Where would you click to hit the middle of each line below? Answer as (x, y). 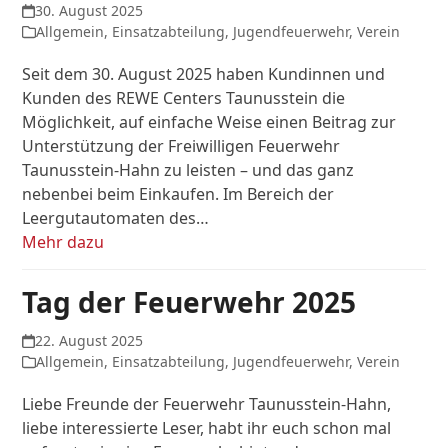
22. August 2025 (88, 340)
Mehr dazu (63, 241)
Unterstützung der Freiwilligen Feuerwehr (181, 145)
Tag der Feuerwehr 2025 (189, 301)
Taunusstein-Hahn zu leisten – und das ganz (188, 169)
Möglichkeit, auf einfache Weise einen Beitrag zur (209, 121)
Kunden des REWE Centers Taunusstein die (184, 97)
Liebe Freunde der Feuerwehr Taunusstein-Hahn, (207, 403)
